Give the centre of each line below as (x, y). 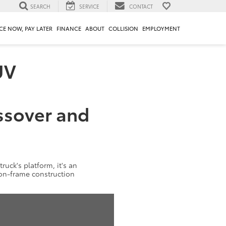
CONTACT (141, 6)
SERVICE (89, 6)
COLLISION (123, 29)
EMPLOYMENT (161, 29)
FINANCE (69, 29)
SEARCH (40, 6)
